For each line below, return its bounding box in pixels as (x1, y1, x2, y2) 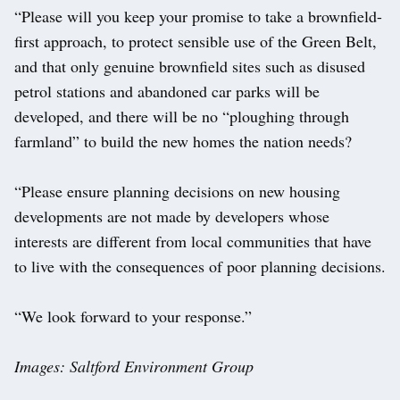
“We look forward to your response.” (14, 305, 252, 328)
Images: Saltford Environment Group (14, 355, 254, 378)
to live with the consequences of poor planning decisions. (14, 255, 386, 278)
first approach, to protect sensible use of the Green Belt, (14, 30, 377, 53)
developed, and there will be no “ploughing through (14, 105, 349, 128)
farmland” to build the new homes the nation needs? (14, 130, 352, 153)
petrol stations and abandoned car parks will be (14, 80, 320, 103)
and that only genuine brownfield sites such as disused (14, 55, 365, 78)
